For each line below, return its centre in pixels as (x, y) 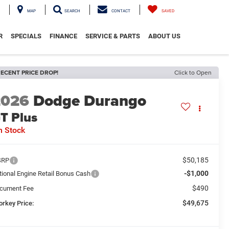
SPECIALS (26, 36)
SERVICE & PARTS (113, 36)
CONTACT (121, 11)
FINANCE (63, 36)
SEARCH (72, 11)
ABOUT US (164, 36)
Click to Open (193, 72)
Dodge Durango (90, 101)
